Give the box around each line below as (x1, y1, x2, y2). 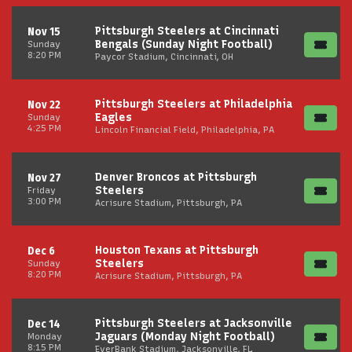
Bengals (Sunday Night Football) (95, 37, 273, 51)
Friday (27, 185, 56, 196)
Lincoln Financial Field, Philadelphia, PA (95, 123, 274, 135)
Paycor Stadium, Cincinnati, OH (95, 50, 233, 62)
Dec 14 (27, 317, 60, 331)
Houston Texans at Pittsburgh (95, 243, 258, 257)
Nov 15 (27, 25, 60, 38)
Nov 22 (27, 98, 60, 112)
